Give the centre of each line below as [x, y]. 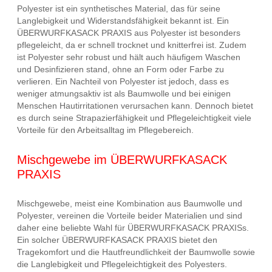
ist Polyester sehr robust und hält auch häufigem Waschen [129, 57]
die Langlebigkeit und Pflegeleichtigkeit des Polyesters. [122, 264]
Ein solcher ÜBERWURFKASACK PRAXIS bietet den [117, 240]
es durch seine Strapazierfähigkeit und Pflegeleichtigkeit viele [134, 117]
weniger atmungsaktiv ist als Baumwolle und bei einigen [124, 93]
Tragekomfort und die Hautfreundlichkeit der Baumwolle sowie [136, 252]
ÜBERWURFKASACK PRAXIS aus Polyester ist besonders [129, 32]
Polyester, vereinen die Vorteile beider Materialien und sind [130, 216]
